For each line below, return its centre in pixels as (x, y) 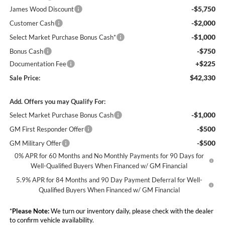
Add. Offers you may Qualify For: (57, 101)
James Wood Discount (41, 9)
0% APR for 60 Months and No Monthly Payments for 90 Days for (109, 155)
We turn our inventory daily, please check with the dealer (131, 211)
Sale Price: (25, 78)
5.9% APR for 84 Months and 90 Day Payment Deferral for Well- (109, 180)
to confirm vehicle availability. (51, 220)
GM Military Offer (35, 143)
